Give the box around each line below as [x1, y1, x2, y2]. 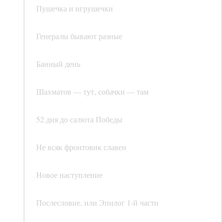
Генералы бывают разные [36, 31, 122, 42]
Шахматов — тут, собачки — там [36, 86, 149, 97]
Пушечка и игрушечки [36, 3, 113, 14]
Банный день [36, 58, 80, 69]
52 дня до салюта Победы [36, 114, 122, 125]
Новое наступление [36, 169, 103, 180]
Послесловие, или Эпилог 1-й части [36, 197, 159, 208]
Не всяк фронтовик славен [36, 142, 126, 153]
